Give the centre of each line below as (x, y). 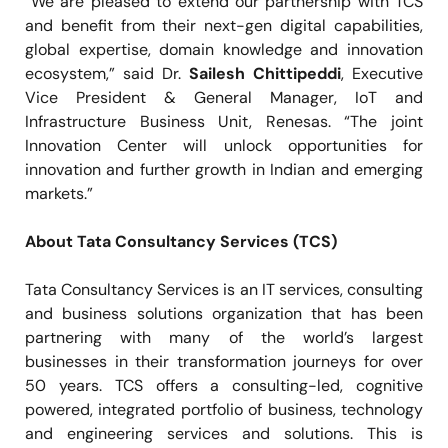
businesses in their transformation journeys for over (224, 361)
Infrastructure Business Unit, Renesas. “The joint (224, 121)
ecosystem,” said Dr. (107, 73)
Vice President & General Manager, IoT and (224, 97)
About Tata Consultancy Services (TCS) (181, 241)
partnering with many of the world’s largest (224, 337)
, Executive (382, 73)
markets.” (59, 193)
